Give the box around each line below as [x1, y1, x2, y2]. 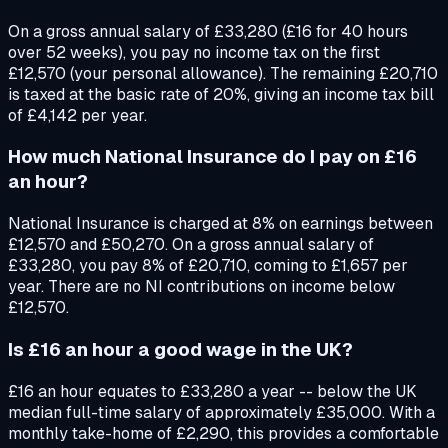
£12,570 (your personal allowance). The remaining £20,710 [8, 62, 438, 84]
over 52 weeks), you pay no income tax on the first [8, 41, 380, 63]
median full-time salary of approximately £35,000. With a [8, 401, 435, 423]
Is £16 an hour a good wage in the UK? [8, 336, 353, 362]
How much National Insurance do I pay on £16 [8, 144, 417, 170]
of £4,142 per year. [8, 104, 147, 126]
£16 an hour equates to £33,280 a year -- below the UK [8, 380, 417, 402]
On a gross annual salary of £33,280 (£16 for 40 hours [8, 20, 408, 42]
